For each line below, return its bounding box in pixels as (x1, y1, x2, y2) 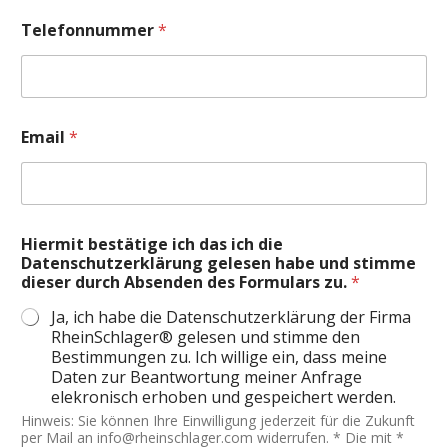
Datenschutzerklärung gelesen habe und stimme (21, 251, 416, 274)
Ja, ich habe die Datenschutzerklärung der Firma (51, 305, 411, 328)
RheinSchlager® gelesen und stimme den (51, 325, 360, 348)
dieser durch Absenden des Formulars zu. (21, 270, 351, 293)
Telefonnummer (21, 18, 158, 41)
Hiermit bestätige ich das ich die (21, 232, 283, 255)
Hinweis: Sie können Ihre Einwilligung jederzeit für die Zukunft (21, 410, 415, 430)
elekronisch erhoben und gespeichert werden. (51, 385, 396, 408)
